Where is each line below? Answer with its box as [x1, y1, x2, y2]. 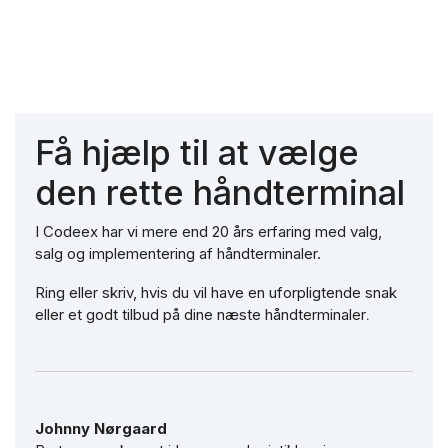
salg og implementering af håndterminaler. [35, 244, 321, 264]
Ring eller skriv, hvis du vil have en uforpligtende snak [35, 283, 397, 303]
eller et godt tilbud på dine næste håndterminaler [35, 305, 366, 325]
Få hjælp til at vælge [35, 131, 359, 173]
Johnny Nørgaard [35, 419, 167, 439]
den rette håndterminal [35, 171, 405, 213]
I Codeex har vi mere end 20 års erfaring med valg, [35, 222, 382, 242]
